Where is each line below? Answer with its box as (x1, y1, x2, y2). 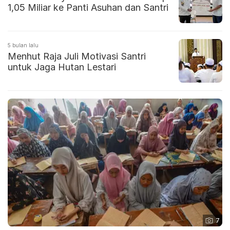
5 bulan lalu (8, 42, 39, 49)
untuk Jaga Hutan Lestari (8, 62, 116, 73)
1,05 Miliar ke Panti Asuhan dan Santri (8, 2, 168, 13)
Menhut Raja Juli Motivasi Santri (8, 51, 146, 62)
